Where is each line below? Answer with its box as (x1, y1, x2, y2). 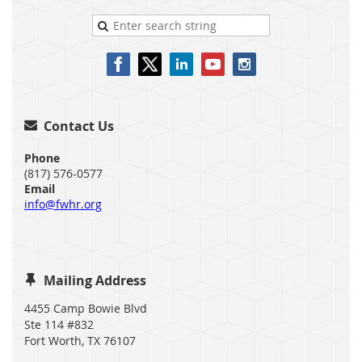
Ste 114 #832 (24, 317, 94, 333)
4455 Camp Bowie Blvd (24, 301, 147, 317)
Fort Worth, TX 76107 (24, 333, 136, 349)
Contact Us (44, 117, 114, 136)
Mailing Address (44, 271, 146, 290)
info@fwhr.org (24, 196, 102, 213)
